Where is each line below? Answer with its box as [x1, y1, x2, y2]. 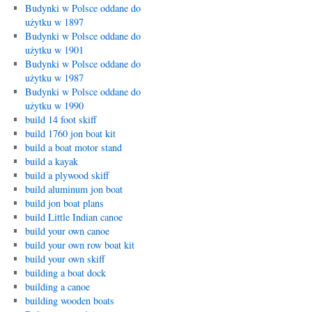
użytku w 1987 [24, 71, 84, 84]
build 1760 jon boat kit [24, 127, 116, 140]
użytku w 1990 [24, 99, 84, 112]
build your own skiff [24, 252, 105, 265]
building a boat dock [24, 266, 106, 279]
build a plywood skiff [24, 169, 109, 182]
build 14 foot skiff [24, 113, 97, 126]
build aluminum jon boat [24, 182, 123, 196]
